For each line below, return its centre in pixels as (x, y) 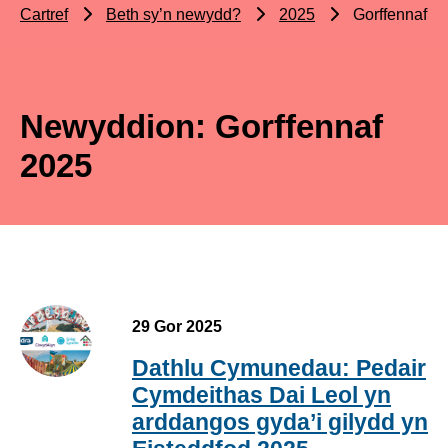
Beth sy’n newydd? (173, 15)
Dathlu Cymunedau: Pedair (279, 368)
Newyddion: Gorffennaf (201, 127)
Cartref (44, 15)
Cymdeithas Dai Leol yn (261, 395)
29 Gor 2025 (177, 327)
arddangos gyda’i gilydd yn (280, 422)
